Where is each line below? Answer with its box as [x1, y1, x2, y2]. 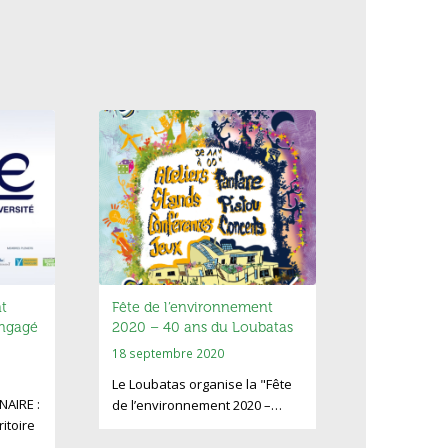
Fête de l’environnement [112, 299, 274, 317]
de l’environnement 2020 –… [112, 396, 283, 415]
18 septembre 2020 [112, 345, 225, 362]
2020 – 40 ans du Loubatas [112, 319, 294, 337]
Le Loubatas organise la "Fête [112, 375, 293, 394]
